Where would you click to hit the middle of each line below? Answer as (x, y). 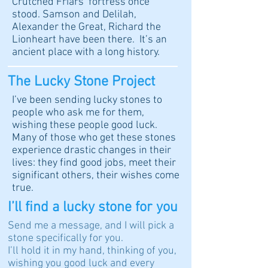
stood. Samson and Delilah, (74, 14)
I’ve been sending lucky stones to (87, 100)
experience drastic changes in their (92, 150)
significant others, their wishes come (96, 175)
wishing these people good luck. (85, 125)
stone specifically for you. (69, 238)
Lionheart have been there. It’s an (89, 39)
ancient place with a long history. (86, 52)
